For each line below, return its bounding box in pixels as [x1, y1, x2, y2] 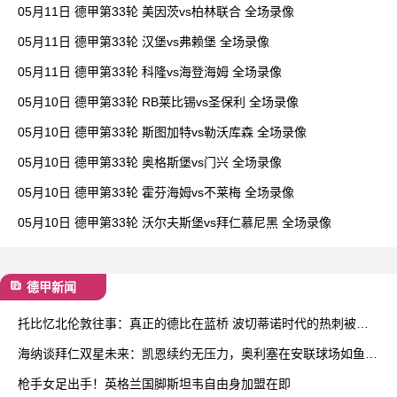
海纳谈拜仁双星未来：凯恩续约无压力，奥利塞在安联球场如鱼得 [18, 346, 378, 361]
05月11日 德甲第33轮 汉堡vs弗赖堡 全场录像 [18, 34, 269, 49]
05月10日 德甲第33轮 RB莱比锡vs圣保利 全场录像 [18, 94, 299, 109]
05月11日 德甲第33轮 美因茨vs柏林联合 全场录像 [18, 4, 294, 19]
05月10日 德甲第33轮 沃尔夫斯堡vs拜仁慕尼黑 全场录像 [18, 214, 331, 230]
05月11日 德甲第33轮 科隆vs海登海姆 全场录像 [18, 64, 282, 79]
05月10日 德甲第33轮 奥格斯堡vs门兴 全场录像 [18, 154, 282, 169]
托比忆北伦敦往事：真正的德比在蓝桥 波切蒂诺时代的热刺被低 [18, 315, 369, 331]
